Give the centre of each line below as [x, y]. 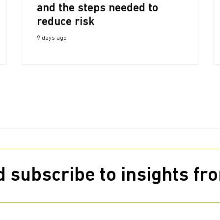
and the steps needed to [97, 8]
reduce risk [66, 22]
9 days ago [52, 38]
